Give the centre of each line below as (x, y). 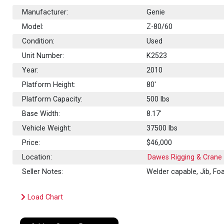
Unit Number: (43, 55)
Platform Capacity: (52, 99)
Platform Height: (49, 84)
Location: (37, 157)
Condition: (38, 41)
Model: (33, 26)
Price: (31, 142)
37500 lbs (162, 128)
